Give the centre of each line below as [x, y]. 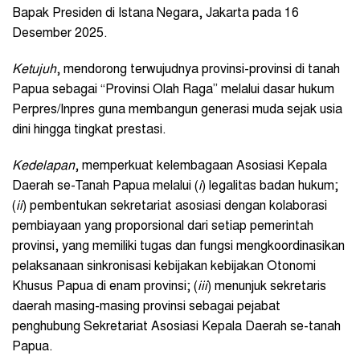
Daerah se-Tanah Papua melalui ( [105, 186]
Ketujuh [34, 70]
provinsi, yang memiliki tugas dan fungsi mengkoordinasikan [178, 246]
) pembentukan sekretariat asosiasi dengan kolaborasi [175, 206]
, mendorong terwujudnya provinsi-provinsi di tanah [198, 70]
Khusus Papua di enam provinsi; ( [105, 286]
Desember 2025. [60, 33]
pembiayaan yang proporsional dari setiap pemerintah [163, 226]
